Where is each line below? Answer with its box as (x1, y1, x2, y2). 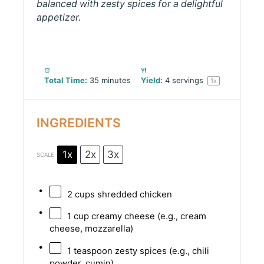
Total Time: (44, 75, 87, 85)
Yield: (141, 75, 163, 85)
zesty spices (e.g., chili (112, 245, 209, 256)
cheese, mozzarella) (49, 223, 133, 235)
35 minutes (90, 75, 131, 85)
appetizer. (37, 11, 81, 23)
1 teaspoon (67, 245, 113, 256)
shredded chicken (94, 189, 172, 200)
